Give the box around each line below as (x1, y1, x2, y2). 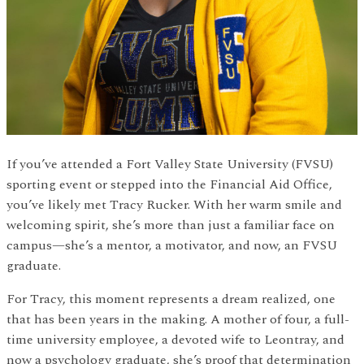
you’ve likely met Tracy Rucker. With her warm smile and (6, 194, 342, 214)
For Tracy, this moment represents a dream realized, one (6, 288, 336, 309)
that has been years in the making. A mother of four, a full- (6, 309, 349, 329)
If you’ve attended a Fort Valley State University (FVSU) (6, 154, 333, 174)
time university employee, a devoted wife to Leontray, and (6, 329, 344, 349)
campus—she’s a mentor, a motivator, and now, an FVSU (6, 235, 337, 255)
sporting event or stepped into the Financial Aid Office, (6, 174, 332, 194)
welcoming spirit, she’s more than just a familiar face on (6, 214, 335, 235)
